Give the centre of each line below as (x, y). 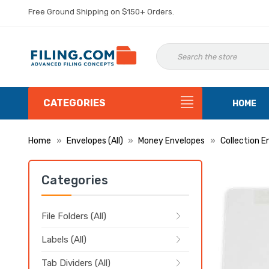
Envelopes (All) (95, 141)
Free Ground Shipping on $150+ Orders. (101, 12)
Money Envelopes (171, 141)
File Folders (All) (74, 216)
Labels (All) (64, 240)
